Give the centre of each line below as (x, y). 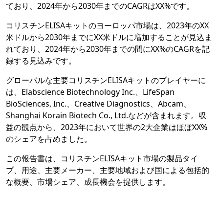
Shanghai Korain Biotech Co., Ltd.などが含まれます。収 (106, 116)
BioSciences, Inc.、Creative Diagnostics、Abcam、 (99, 104)
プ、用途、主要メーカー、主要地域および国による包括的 (108, 170)
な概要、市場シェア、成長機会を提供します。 (88, 182)
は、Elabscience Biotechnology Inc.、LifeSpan (90, 92)
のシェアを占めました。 (49, 139)
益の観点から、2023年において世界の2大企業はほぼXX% (107, 127)
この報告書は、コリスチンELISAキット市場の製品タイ (102, 159)
